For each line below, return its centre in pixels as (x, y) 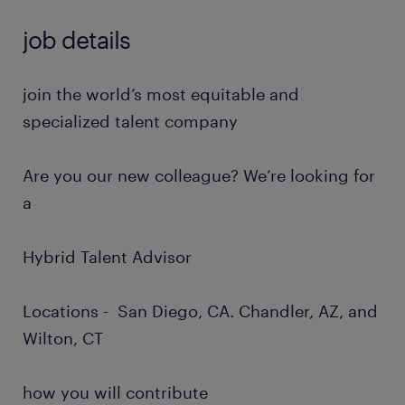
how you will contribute (115, 392)
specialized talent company (130, 121)
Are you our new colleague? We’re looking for (199, 175)
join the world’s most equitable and (161, 94)
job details (76, 39)
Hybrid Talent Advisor (107, 257)
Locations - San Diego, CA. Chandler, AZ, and (200, 311)
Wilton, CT (63, 338)
